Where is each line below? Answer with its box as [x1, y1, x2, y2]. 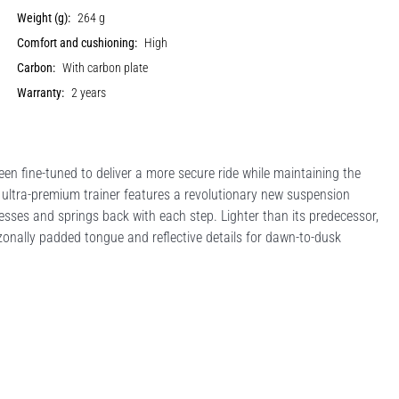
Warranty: [17, 85, 65, 101]
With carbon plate [62, 60, 149, 76]
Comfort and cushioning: [17, 35, 138, 51]
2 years [71, 85, 107, 101]
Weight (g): [17, 10, 71, 26]
